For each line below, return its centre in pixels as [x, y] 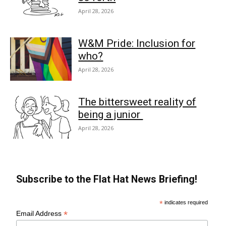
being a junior [111, 114]
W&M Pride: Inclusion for [137, 44]
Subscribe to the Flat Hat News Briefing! [107, 180]
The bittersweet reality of [137, 102]
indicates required [186, 203]
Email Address [40, 214]
